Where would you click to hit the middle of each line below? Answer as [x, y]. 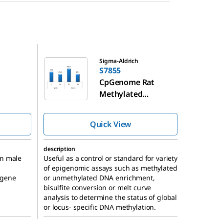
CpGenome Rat [127, 82]
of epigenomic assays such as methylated [110, 168]
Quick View [110, 124]
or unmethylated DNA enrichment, [99, 178]
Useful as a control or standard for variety [110, 158]
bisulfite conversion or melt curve [98, 188]
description [59, 149]
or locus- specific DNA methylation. [100, 207]
